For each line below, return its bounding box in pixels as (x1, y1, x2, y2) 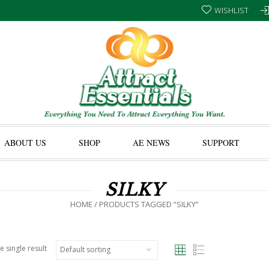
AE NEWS (133, 137, 170, 148)
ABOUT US (4, 137, 46, 148)
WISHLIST (214, 5, 249, 16)
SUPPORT (202, 137, 240, 148)
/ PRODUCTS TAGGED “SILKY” (92, 199, 199, 210)
